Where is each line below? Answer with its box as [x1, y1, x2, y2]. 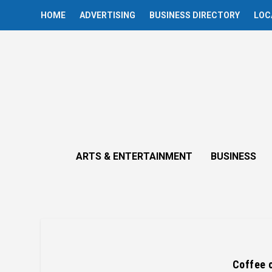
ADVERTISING [80, 10, 136, 20]
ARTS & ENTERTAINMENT [76, 151, 192, 162]
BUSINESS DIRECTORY [149, 10, 240, 20]
